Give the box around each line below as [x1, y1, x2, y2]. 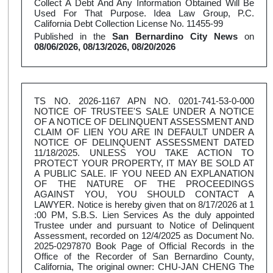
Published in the [34, 31, 113, 42]
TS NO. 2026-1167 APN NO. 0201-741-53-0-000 [34, 96, 255, 107]
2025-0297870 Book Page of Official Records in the [34, 241, 255, 252]
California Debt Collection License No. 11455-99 [34, 18, 224, 29]
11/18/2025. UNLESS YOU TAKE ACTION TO [34, 147, 255, 158]
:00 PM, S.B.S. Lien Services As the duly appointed [34, 210, 255, 221]
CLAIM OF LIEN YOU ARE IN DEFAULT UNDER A [34, 127, 255, 138]
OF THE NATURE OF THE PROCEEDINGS [34, 179, 255, 190]
